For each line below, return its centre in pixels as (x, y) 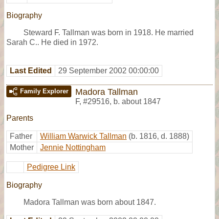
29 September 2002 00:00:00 (109, 70)
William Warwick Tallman (83, 136)
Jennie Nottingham (73, 147)
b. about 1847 (137, 101)
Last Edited (31, 70)
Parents (20, 118)
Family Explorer (44, 91)
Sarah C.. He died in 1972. (52, 42)
